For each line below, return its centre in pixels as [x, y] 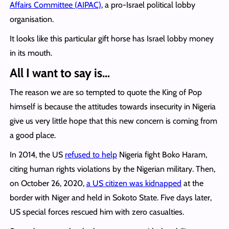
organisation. [31, 19]
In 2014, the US [37, 154]
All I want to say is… [60, 73]
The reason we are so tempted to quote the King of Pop [106, 92]
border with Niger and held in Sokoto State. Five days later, [110, 197]
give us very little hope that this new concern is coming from [113, 121]
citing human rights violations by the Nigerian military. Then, [112, 169]
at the [192, 183]
